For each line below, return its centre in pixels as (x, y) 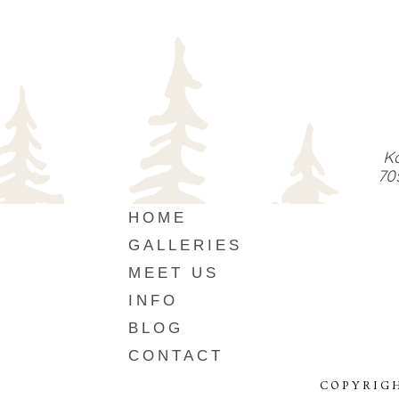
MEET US (174, 273)
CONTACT (176, 355)
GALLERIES (185, 245)
